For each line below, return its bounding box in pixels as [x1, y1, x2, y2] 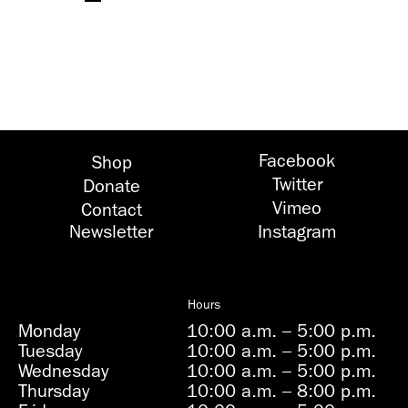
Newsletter [69, 220, 153, 242]
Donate [82, 175, 140, 197]
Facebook [259, 149, 335, 171]
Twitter [271, 173, 322, 195]
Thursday [18, 380, 89, 402]
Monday [18, 320, 80, 342]
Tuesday [18, 340, 82, 362]
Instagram [258, 220, 336, 242]
